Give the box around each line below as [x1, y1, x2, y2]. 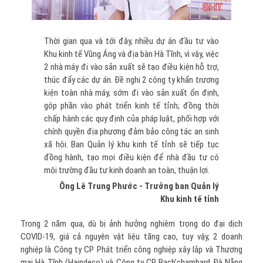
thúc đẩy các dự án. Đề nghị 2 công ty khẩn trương [44, 75, 219, 86]
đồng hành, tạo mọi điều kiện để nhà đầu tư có [44, 152, 219, 163]
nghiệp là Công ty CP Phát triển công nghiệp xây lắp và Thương [21, 244, 242, 255]
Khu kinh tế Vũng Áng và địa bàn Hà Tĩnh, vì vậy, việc [44, 49, 219, 60]
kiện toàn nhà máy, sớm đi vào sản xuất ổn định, [44, 87, 219, 99]
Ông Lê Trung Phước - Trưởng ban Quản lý [59, 181, 219, 192]
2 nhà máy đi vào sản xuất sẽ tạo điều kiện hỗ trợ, [44, 62, 219, 73]
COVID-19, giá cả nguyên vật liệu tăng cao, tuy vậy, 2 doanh [21, 231, 242, 242]
